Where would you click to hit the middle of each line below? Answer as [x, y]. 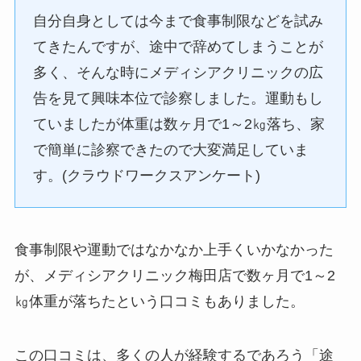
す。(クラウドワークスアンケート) [147, 176]
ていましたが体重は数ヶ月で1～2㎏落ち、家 [179, 124]
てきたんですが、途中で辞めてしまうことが [178, 47]
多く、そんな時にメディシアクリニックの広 [178, 73]
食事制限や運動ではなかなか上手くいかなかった [174, 249]
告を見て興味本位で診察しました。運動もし [178, 99]
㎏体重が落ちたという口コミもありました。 [159, 301]
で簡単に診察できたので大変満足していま [171, 150]
